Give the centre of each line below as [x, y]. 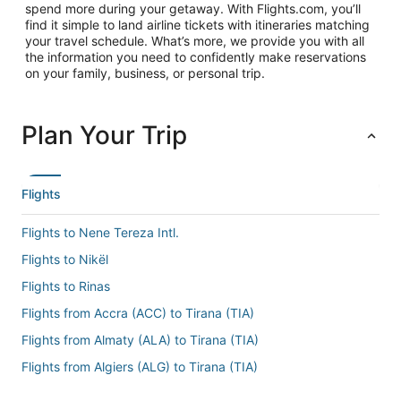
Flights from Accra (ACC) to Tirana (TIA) [138, 313]
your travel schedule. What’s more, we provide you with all [195, 41]
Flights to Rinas [66, 286]
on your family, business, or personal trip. [145, 73]
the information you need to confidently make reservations [196, 57]
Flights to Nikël [65, 259]
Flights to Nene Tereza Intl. [100, 232]
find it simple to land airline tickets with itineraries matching [197, 25]
